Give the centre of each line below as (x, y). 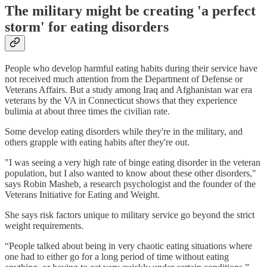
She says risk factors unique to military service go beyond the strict (130, 215)
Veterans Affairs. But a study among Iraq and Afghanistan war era (128, 90)
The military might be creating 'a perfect (130, 11)
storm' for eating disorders (87, 27)
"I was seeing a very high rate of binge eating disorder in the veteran (133, 163)
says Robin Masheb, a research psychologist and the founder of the (130, 184)
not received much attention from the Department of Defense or (124, 79)
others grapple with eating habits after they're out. (97, 142)
